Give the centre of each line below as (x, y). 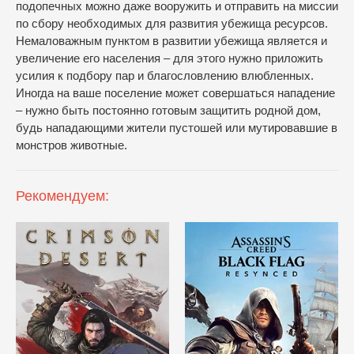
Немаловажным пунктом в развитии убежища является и (171, 41)
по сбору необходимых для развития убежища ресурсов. (172, 23)
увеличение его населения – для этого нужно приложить (169, 58)
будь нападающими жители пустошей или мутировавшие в (177, 128)
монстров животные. (72, 145)
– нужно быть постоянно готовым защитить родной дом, (168, 110)
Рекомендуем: (62, 196)
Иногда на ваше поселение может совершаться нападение (175, 93)
